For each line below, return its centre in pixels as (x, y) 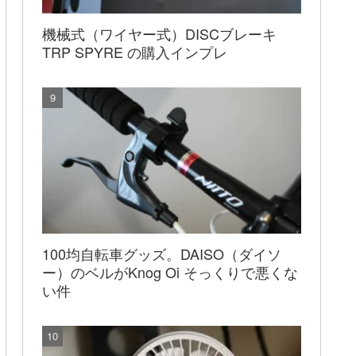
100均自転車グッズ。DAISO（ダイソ (162, 254)
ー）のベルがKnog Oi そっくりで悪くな (170, 272)
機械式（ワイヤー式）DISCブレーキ (166, 34)
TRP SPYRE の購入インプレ (135, 52)
